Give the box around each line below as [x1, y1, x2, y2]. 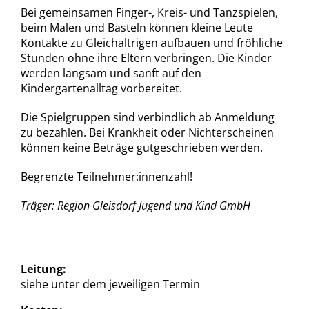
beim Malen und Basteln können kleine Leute [21, 20, 253, 36]
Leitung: [21, 261, 66, 277]
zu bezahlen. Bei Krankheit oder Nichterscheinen [21, 125, 274, 141]
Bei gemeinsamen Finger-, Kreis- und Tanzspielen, [21, 5, 278, 21]
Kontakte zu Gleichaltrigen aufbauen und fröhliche [21, 35, 283, 51]
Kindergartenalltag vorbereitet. [21, 81, 182, 97]
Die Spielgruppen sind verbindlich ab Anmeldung [21, 110, 275, 126]
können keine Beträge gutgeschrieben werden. [21, 140, 263, 156]
